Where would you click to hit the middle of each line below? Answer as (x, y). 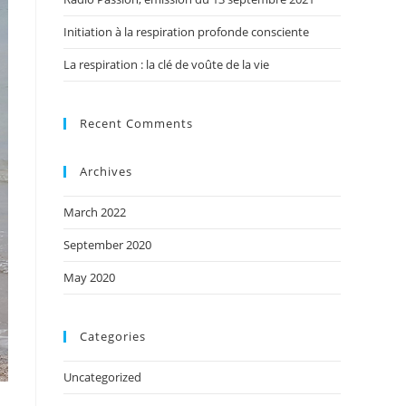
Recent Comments (136, 123)
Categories (113, 336)
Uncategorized (102, 377)
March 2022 (95, 212)
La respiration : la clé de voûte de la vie (166, 64)
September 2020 (107, 245)
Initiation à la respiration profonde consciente (186, 32)
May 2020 (89, 277)
